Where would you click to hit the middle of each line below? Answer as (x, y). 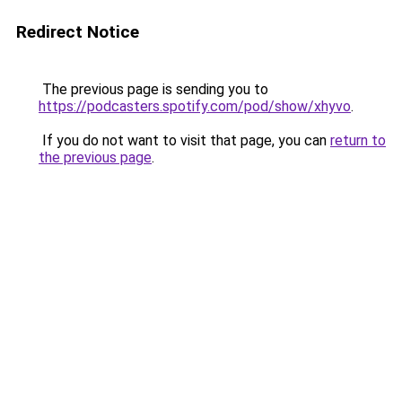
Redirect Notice (78, 32)
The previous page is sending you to (153, 89)
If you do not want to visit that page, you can (184, 140)
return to (358, 140)
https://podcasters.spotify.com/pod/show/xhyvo (195, 106)
